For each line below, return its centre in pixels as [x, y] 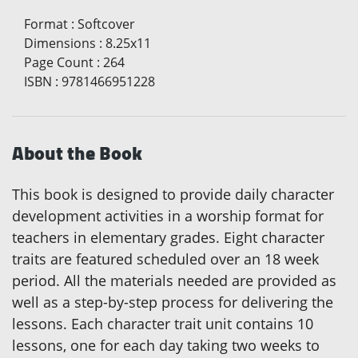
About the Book [77, 153]
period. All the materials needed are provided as [174, 281]
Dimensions [60, 44]
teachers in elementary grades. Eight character [168, 238]
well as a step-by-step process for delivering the [173, 302]
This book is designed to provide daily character [173, 195]
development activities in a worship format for [168, 216]
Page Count [59, 63]
